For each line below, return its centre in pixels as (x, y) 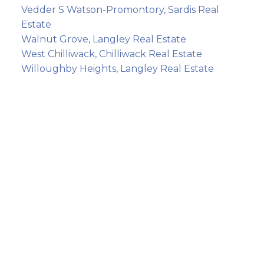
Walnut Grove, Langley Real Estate (103, 39)
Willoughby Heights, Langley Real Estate (117, 69)
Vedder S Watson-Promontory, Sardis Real (120, 10)
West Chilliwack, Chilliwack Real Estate (111, 54)
